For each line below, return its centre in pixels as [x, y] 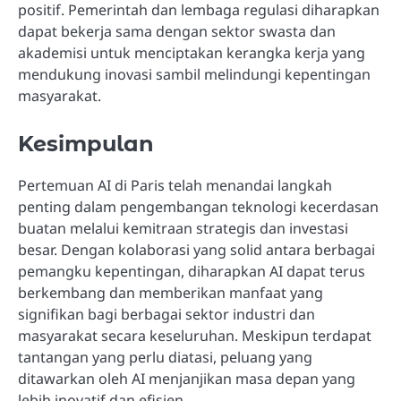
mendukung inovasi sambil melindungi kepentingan [194, 74]
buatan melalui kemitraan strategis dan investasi [183, 228]
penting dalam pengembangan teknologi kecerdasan [198, 206]
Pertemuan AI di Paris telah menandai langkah [175, 185]
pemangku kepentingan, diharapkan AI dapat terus [192, 271]
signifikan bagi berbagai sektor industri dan [166, 314]
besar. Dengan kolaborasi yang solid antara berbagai [196, 249]
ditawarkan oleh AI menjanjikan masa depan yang [187, 378]
